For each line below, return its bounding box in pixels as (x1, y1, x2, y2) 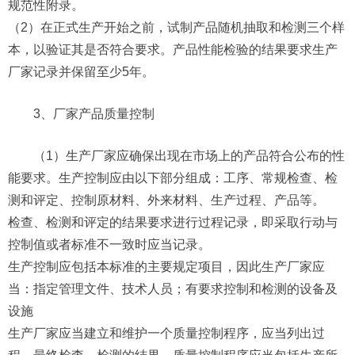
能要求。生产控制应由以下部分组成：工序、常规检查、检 (8, 171, 338, 185)
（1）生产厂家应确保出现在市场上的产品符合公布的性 (33, 149, 345, 162)
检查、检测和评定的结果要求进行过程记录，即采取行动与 (8, 216, 338, 229)
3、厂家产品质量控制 (33, 107, 155, 120)
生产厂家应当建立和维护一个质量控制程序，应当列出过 (8, 326, 325, 340)
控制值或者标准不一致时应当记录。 (8, 238, 211, 251)
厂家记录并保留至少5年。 (8, 65, 155, 78)
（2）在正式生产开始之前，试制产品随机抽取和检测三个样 (8, 21, 345, 34)
